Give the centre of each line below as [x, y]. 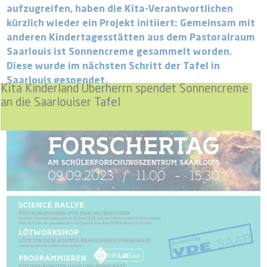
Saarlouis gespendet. [58, 81]
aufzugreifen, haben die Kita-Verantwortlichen [120, 10]
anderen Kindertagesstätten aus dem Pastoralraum [131, 38]
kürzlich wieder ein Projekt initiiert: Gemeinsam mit [131, 24]
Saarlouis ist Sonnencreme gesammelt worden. [120, 53]
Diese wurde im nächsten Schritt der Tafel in [114, 67]
